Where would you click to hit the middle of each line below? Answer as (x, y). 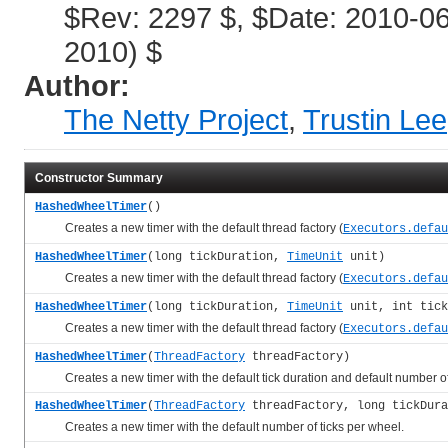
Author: (77, 86)
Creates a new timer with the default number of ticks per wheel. (219, 427)
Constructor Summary (99, 178)
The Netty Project (176, 120)
